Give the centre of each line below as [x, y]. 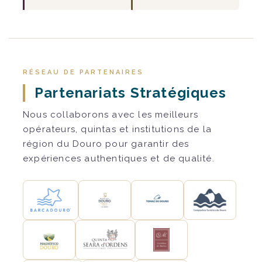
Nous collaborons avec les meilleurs [111, 114]
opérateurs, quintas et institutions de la [118, 129]
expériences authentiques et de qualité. [119, 158]
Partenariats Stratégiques [130, 92]
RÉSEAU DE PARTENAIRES [83, 72]
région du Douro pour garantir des [106, 144]
